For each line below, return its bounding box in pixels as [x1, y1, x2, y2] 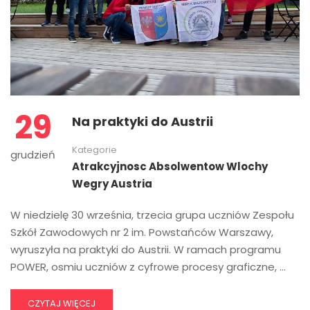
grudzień [10, 147, 55, 162]
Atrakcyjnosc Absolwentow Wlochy [72, 158, 268, 174]
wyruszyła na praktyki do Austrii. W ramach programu [10, 241, 281, 257]
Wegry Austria [72, 176, 152, 191]
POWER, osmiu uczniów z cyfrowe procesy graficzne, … [10, 259, 286, 274]
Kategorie [72, 143, 117, 156]
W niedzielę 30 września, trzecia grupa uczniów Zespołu [10, 207, 294, 222]
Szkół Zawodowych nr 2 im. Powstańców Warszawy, [10, 224, 273, 239]
